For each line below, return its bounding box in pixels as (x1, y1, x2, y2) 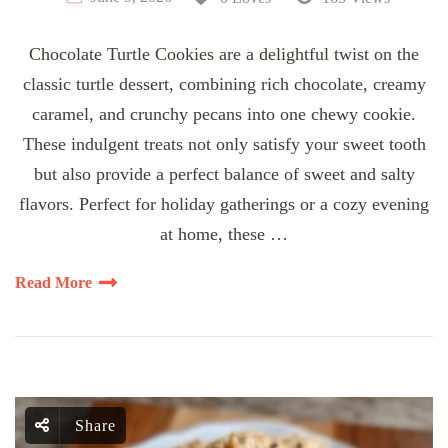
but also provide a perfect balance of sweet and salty (33, 164, 415, 185)
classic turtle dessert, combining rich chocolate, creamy (22, 74, 426, 95)
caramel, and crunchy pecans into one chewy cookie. (32, 104, 416, 125)
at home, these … (160, 224, 288, 245)
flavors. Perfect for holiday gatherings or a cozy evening (19, 194, 429, 215)
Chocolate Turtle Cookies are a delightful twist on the (29, 44, 419, 65)
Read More (15, 274, 92, 292)
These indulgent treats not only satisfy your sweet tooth (22, 134, 426, 155)
